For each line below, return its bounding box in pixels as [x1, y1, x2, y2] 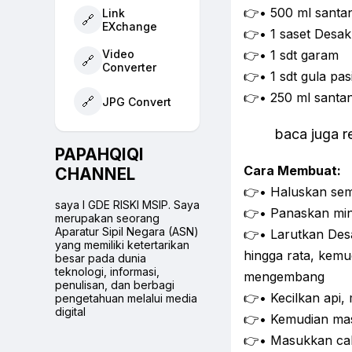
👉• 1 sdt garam [244, 47, 339, 64]
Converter [102, 60, 156, 74]
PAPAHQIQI [55, 145, 144, 165]
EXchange [102, 20, 157, 33]
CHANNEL [55, 164, 135, 185]
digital [55, 304, 86, 318]
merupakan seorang [55, 211, 159, 225]
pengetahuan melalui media [55, 291, 197, 305]
